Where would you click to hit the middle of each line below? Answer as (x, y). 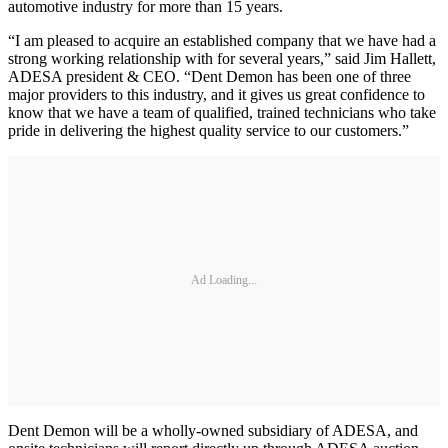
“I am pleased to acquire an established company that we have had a (222, 40)
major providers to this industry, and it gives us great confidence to (216, 94)
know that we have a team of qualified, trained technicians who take (222, 112)
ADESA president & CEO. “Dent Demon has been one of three (209, 76)
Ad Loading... (224, 280)
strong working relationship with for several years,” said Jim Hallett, (222, 58)
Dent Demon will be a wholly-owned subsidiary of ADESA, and (213, 430)
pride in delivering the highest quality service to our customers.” (208, 130)
